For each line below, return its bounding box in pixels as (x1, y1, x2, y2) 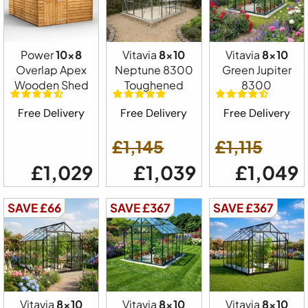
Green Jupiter (221, 62, 291, 77)
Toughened (124, 77, 184, 92)
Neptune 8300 (114, 62, 193, 77)
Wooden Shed (14, 77, 89, 92)
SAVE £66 (8, 200, 61, 216)
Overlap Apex (16, 62, 87, 77)
